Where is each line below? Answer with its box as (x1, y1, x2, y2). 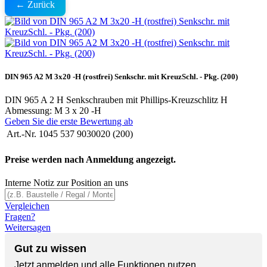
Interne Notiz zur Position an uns (5, 177, 128, 188)
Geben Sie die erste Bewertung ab (5, 116, 133, 127)
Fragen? (5, 211, 35, 222)
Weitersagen (5, 222, 51, 232)
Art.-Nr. (7, 129, 36, 139)
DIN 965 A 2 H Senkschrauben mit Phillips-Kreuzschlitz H (5, 95, 228, 105)
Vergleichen (5, 200, 49, 211)
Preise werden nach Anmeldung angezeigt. (5, 154, 176, 164)
